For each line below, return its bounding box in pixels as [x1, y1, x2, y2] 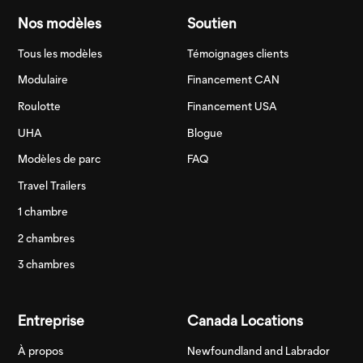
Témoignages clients [186, 46, 288, 60]
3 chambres [18, 258, 75, 271]
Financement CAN [186, 73, 280, 87]
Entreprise [18, 311, 85, 329]
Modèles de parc [18, 152, 101, 166]
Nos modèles [18, 14, 102, 32]
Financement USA [186, 100, 277, 113]
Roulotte [18, 100, 62, 113]
